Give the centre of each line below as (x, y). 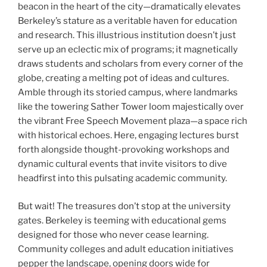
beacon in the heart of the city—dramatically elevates (129, 7)
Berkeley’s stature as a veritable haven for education (128, 21)
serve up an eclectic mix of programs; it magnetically (128, 50)
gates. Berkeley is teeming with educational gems (122, 220)
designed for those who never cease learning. (113, 235)
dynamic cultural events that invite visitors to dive (122, 164)
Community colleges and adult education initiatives (126, 249)
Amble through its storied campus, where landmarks (128, 93)
